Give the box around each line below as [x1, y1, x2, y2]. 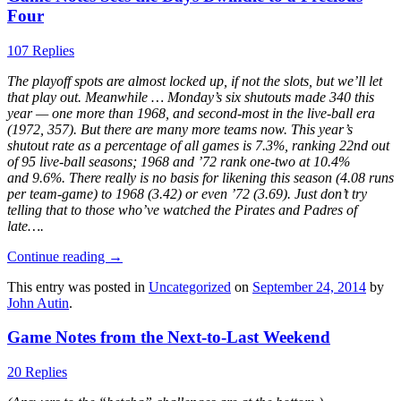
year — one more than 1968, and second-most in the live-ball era [7, 105, 375, 121]
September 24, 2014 [252, 278, 366, 294]
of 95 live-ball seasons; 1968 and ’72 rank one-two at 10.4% [7, 153, 350, 169]
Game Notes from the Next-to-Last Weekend [7, 328, 330, 347]
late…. [7, 218, 44, 234]
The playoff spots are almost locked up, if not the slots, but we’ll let [7, 73, 382, 89]
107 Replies [7, 42, 74, 58]
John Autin [7, 294, 69, 311]
